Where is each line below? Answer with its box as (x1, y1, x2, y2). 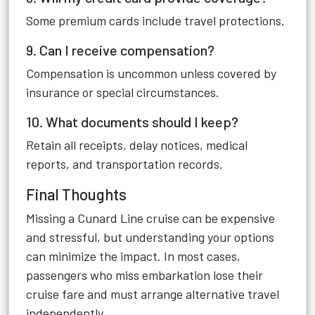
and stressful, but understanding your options (26, 229, 274, 245)
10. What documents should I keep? (26, 113, 238, 130)
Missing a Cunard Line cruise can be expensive (26, 210, 275, 226)
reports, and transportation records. (26, 156, 223, 172)
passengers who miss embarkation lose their (26, 267, 263, 283)
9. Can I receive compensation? (26, 41, 214, 58)
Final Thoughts (26, 185, 127, 203)
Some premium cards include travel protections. (26, 13, 285, 28)
